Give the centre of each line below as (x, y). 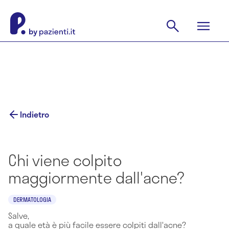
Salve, (19, 215)
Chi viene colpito (65, 160)
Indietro (35, 114)
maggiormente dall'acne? (96, 177)
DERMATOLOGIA (32, 199)
